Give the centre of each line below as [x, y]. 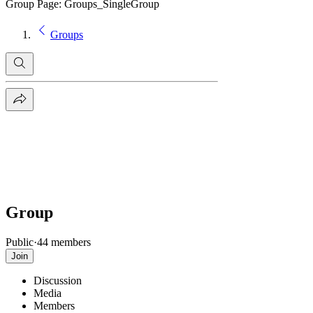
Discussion [58, 280]
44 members [64, 242]
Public [20, 242]
